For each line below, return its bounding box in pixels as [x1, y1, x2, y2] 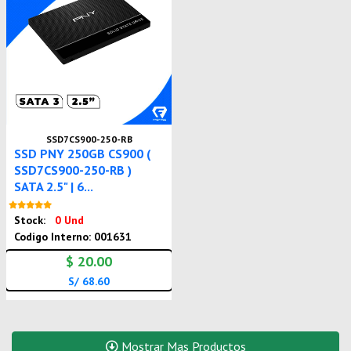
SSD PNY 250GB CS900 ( [14, 146, 151, 162]
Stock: [14, 213, 49, 228]
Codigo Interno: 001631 [14, 230, 132, 244]
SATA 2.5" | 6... [14, 179, 94, 195]
